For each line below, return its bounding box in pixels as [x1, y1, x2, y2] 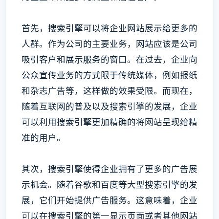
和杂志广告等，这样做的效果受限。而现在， [22, 85, 197, 96]
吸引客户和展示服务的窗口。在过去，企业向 [22, 53, 197, 65]
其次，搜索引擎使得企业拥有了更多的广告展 [22, 163, 197, 175]
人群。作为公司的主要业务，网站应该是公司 [22, 38, 197, 49]
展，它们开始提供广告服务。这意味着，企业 [22, 194, 197, 206]
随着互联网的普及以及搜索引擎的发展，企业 [22, 100, 197, 112]
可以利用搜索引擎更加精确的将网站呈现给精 [22, 116, 197, 128]
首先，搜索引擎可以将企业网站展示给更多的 [22, 22, 197, 34]
